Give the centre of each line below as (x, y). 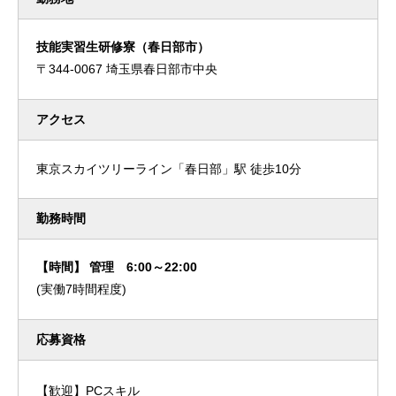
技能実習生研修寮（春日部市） (123, 47)
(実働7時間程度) (81, 289)
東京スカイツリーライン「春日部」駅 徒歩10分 (169, 169)
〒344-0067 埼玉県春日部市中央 (127, 69)
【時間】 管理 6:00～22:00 (117, 267)
